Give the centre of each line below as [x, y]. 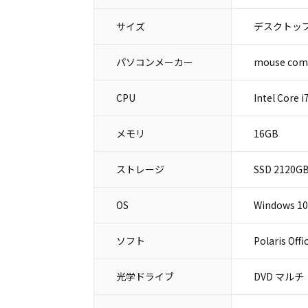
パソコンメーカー [154, 62]
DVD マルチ [278, 276]
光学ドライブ [145, 276]
